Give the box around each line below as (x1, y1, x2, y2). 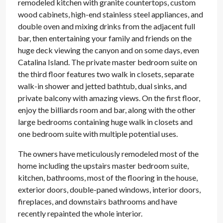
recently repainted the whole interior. (18, 209, 142, 218)
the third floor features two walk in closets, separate (18, 69, 194, 79)
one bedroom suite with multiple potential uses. (18, 129, 178, 138)
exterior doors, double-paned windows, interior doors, (18, 185, 201, 194)
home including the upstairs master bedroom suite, (18, 161, 189, 170)
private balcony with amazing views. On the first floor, (18, 93, 200, 103)
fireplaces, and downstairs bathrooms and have (18, 197, 177, 206)
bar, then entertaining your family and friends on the (18, 33, 192, 43)
